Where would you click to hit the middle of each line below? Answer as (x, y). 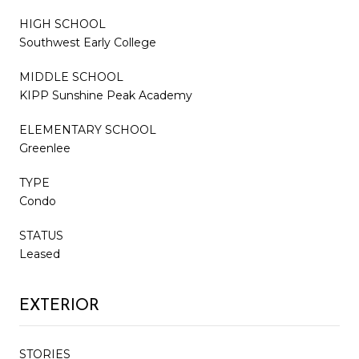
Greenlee (45, 148)
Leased (40, 254)
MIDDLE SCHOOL (71, 77)
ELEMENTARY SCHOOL (88, 129)
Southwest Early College (88, 42)
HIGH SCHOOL (63, 24)
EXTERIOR (59, 306)
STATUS (41, 235)
